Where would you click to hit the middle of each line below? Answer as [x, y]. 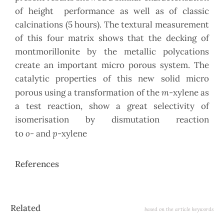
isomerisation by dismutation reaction [112, 120]
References [37, 164]
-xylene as [189, 93]
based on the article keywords [179, 209]
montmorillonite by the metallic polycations [112, 52]
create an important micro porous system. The [112, 65]
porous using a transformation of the [88, 93]
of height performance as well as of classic [112, 11]
